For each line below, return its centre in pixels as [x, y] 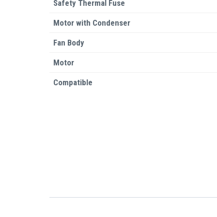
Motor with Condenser [92, 23]
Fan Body [69, 43]
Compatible [73, 82]
